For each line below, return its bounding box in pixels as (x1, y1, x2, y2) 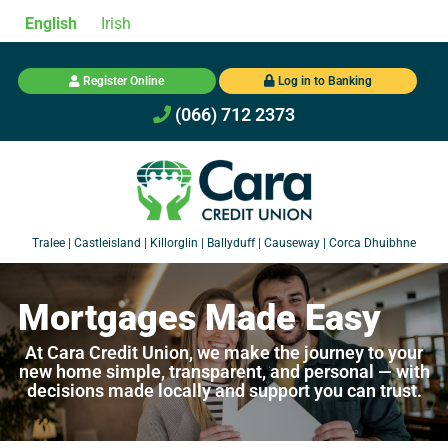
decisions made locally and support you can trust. (26, 379, 422, 401)
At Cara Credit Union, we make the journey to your (25, 341, 423, 363)
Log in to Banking (274, 74, 372, 88)
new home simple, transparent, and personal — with (18, 360, 430, 382)
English (25, 14, 77, 33)
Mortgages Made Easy (17, 296, 381, 339)
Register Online (80, 74, 165, 88)
